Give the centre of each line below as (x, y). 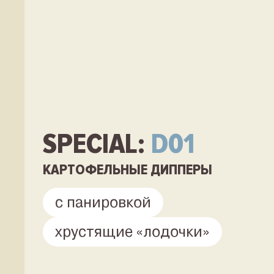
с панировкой (103, 202)
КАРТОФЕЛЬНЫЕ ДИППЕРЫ (128, 170)
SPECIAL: (97, 144)
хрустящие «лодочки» (132, 232)
